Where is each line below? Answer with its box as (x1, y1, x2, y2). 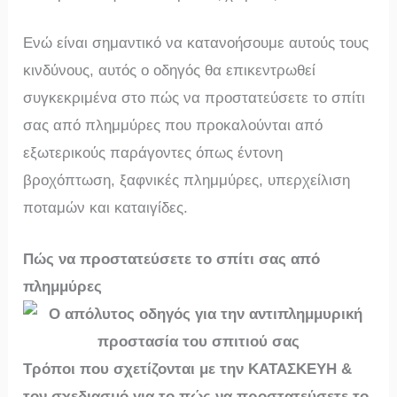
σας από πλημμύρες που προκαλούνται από (23, 117, 323, 135)
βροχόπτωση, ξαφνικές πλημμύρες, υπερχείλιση (23, 172, 351, 190)
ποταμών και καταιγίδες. (23, 199, 189, 217)
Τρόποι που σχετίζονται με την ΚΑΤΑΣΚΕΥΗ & (23, 361, 353, 378)
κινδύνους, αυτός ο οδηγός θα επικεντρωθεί (23, 62, 316, 80)
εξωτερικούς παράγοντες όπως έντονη (23, 144, 284, 162)
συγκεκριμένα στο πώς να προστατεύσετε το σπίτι (23, 90, 366, 107)
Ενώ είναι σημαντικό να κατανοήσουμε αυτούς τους (23, 35, 370, 52)
